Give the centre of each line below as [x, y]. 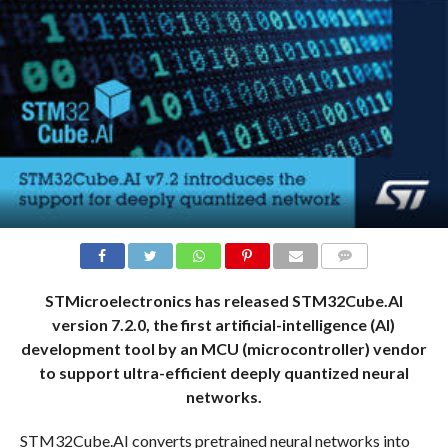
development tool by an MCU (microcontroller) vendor [223, 349]
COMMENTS [361, 280]
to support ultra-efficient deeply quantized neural [223, 373]
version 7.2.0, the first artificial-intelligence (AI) [224, 325]
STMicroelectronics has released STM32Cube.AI [223, 301]
